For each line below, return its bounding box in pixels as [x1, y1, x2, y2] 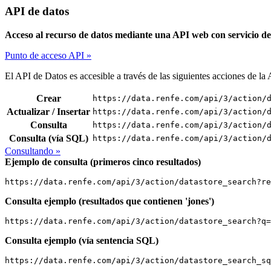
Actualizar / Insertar [7, 106, 90, 117]
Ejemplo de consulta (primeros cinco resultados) [5, 156, 201, 167]
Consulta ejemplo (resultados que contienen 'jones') [5, 195, 214, 206]
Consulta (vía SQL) [8, 132, 88, 143]
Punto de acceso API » [5, 50, 91, 60]
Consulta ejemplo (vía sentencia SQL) [5, 235, 158, 246]
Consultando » [5, 145, 60, 156]
